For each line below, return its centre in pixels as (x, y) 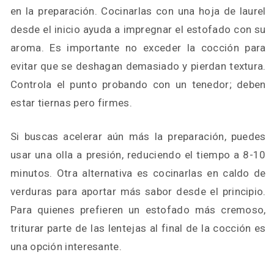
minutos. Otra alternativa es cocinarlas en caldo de (138, 173)
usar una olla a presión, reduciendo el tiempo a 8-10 (138, 155)
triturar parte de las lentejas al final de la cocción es (138, 228)
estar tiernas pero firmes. (71, 103)
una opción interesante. (66, 246)
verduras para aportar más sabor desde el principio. (138, 191)
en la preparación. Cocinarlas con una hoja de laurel (138, 11)
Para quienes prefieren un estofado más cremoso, (138, 210)
